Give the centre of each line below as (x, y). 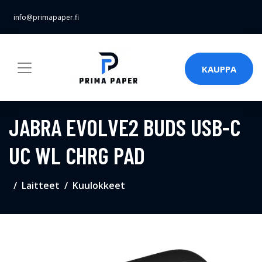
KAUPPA (219, 69)
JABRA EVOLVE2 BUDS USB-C (125, 127)
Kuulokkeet (99, 185)
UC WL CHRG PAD (77, 155)
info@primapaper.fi (46, 17)
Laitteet (41, 185)
